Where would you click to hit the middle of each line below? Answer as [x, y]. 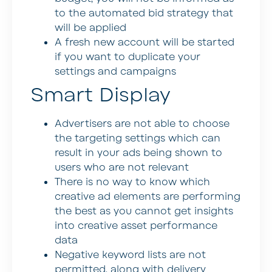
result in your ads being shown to [138, 153]
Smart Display [100, 95]
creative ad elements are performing [148, 196]
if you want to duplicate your [127, 57]
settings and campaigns [115, 71]
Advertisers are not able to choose [142, 124]
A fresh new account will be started [144, 42]
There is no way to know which [132, 182]
